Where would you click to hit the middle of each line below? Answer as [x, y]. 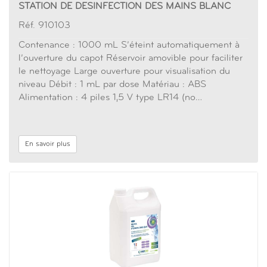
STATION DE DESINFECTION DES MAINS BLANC [125, 7]
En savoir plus [48, 144]
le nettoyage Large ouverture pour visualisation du [124, 72]
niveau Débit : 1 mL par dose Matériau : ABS [112, 85]
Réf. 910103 [44, 26]
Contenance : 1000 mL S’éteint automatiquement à [129, 45]
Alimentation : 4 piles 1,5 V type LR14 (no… [110, 98]
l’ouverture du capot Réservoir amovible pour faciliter [131, 58]
